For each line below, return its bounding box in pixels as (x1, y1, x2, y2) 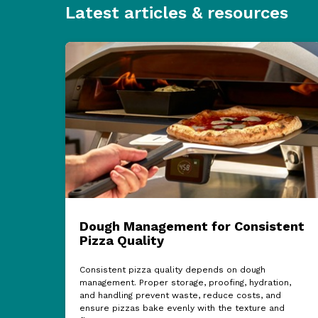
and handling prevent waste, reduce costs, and (79, 290, 281, 300)
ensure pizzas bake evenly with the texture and (79, 302, 285, 313)
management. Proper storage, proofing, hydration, (79, 277, 291, 287)
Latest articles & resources (65, 2, 288, 23)
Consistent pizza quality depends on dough (79, 264, 265, 275)
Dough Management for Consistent (79, 218, 305, 234)
